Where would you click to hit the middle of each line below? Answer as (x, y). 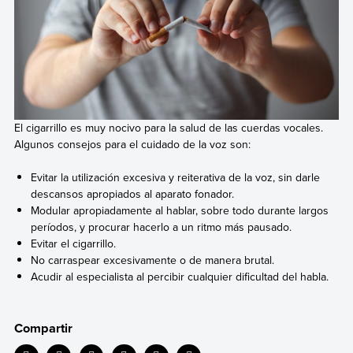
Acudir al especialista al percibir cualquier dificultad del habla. (180, 277)
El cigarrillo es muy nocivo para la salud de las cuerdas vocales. (168, 128)
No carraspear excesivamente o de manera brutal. (153, 260)
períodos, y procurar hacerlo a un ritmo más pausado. (162, 227)
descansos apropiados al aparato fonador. (133, 194)
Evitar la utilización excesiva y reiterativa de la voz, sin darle (176, 178)
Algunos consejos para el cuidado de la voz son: (132, 145)
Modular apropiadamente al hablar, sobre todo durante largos (180, 211)
